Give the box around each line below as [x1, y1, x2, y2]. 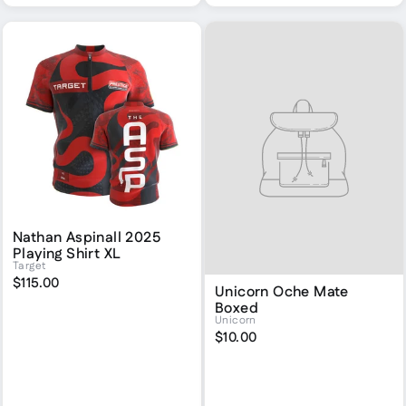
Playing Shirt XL [13, 243, 121, 265]
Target [13, 258, 47, 275]
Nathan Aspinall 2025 [13, 227, 160, 248]
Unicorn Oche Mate [215, 281, 349, 303]
